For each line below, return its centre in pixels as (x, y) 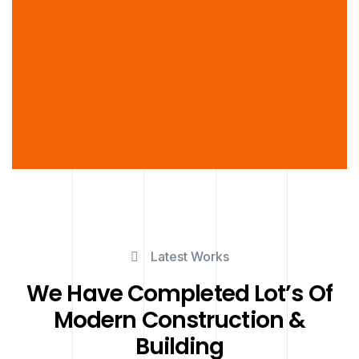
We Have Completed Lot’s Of (179, 294)
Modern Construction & (179, 320)
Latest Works (190, 256)
